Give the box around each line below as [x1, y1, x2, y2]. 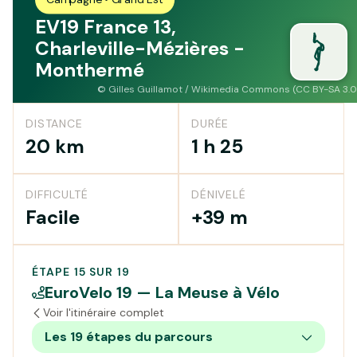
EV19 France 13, [35, 14, 176, 39]
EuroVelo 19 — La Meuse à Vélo [45, 282, 280, 303]
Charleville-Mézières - [35, 36, 245, 61]
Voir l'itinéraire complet [43, 305, 164, 320]
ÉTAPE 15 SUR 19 [32, 265, 130, 279]
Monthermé [35, 57, 144, 82]
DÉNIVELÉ [191, 187, 246, 202]
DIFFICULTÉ [25, 187, 88, 202]
